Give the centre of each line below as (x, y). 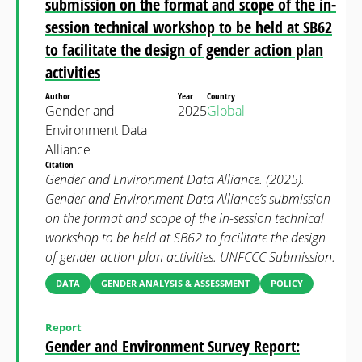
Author (59, 96)
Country (222, 96)
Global (226, 111)
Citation (61, 164)
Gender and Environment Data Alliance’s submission (188, 199)
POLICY (287, 283)
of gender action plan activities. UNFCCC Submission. (190, 257)
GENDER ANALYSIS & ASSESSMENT (175, 283)
